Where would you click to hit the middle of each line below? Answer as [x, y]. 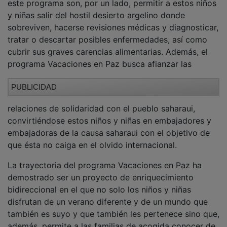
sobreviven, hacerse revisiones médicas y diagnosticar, [113, 49]
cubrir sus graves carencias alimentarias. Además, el [108, 73]
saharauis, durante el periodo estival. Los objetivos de [111, 12]
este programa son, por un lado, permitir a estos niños [112, 25]
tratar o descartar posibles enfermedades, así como [107, 61]
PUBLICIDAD [34, 108]
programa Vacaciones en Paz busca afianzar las [100, 85]
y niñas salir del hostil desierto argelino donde [96, 37]
